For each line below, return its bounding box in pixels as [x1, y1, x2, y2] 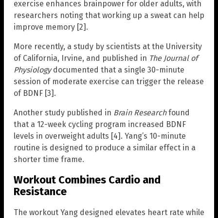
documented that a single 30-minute [51, 65, 184, 75]
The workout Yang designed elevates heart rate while [14, 207, 204, 217]
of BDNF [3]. [14, 89, 56, 98]
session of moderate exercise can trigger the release [14, 77, 204, 87]
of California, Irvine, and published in [14, 54, 149, 63]
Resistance [14, 185, 67, 199]
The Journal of [149, 54, 198, 63]
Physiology [14, 65, 51, 75]
